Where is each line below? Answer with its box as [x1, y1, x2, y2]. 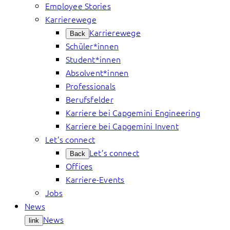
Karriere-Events [66, 174, 125, 185]
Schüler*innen [66, 40, 119, 51]
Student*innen [66, 53, 121, 65]
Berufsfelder [66, 93, 113, 105]
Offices [66, 160, 93, 171]
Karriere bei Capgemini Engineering [66, 107, 201, 118]
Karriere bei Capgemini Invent [66, 120, 179, 131]
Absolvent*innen [66, 67, 129, 78]
